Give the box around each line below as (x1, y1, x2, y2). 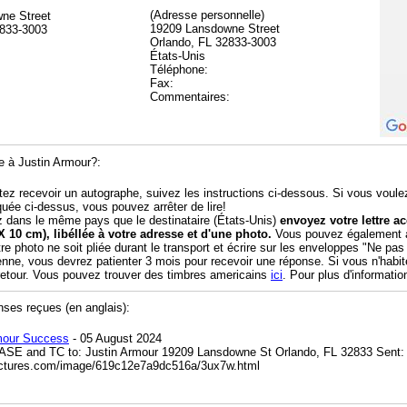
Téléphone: (150, 62, 208, 76)
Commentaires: (150, 89, 230, 104)
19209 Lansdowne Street (150, 21, 280, 35)
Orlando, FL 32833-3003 (150, 35, 276, 49)
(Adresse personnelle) (150, 7, 264, 22)
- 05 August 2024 (69, 332, 162, 346)
